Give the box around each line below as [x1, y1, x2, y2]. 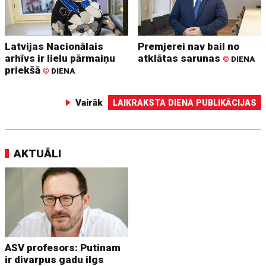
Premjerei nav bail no [138, 40, 240, 52]
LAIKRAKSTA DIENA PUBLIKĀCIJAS [112, 97, 256, 107]
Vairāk [75, 97, 103, 108]
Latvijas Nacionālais [5, 40, 104, 52]
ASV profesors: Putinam [5, 241, 121, 254]
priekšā [5, 64, 43, 76]
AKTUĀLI [14, 146, 62, 160]
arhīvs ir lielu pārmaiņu [5, 52, 116, 64]
